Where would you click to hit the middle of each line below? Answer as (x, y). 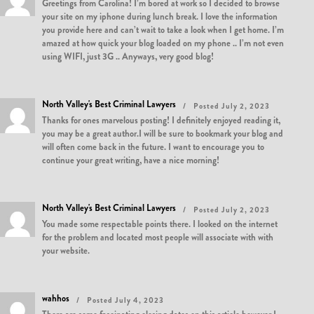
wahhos (56, 298)
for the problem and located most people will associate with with (158, 237)
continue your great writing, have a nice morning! (131, 160)
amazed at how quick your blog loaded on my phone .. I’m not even (163, 43)
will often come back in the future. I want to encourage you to (153, 147)
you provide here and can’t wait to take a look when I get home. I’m (163, 30)
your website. (66, 251)
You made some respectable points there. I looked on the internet (160, 224)
